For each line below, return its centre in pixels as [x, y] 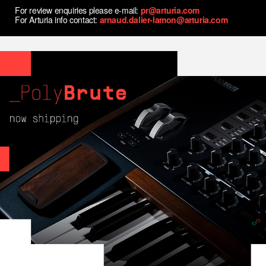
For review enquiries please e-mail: [78, 10]
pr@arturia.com [170, 10]
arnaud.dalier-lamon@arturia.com [164, 20]
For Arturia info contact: [57, 20]
